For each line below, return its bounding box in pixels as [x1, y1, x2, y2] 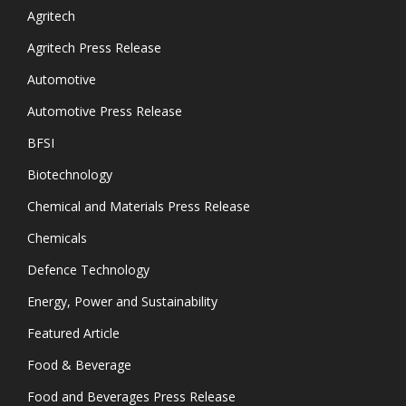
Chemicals [27, 229, 87, 247]
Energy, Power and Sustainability [27, 293, 217, 311]
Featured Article [27, 324, 120, 343]
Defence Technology [27, 261, 150, 279]
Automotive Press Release [27, 102, 182, 121]
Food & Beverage [27, 356, 131, 374]
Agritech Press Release [27, 39, 161, 57]
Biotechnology [27, 166, 112, 184]
